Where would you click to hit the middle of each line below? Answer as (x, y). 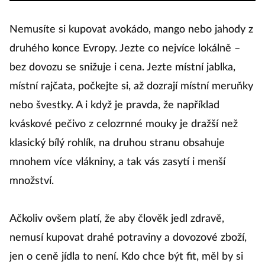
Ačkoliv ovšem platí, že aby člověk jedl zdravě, (117, 219)
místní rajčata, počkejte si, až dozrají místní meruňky (131, 87)
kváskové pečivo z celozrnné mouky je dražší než (124, 125)
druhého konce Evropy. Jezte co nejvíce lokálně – (125, 49)
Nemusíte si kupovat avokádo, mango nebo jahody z (131, 30)
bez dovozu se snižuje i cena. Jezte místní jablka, (122, 68)
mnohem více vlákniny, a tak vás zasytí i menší (117, 162)
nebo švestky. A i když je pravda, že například (114, 106)
